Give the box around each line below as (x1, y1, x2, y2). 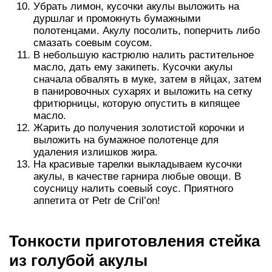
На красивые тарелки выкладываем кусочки (33, 158, 242, 170)
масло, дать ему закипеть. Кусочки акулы (33, 61, 233, 73)
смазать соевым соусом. (33, 37, 152, 49)
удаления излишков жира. (33, 146, 158, 158)
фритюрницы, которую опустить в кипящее (33, 98, 240, 109)
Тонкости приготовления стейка (9, 232, 260, 250)
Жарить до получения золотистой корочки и (33, 122, 245, 134)
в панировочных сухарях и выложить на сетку (33, 86, 253, 97)
